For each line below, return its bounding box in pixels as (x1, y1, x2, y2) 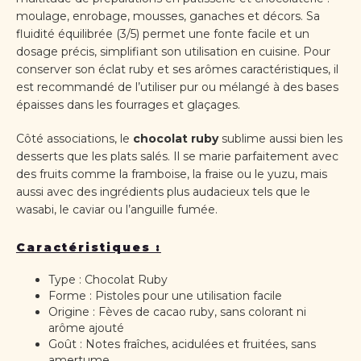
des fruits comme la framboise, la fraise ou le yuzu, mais (15, 167, 327, 182)
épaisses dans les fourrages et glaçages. (15, 98, 240, 113)
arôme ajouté (48, 321, 124, 336)
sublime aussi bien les (221, 131, 342, 147)
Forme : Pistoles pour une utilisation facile (48, 288, 282, 304)
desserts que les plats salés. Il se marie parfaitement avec (15, 149, 338, 164)
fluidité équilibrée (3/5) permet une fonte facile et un (15, 27, 309, 42)
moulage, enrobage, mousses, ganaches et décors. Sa (15, 9, 320, 24)
